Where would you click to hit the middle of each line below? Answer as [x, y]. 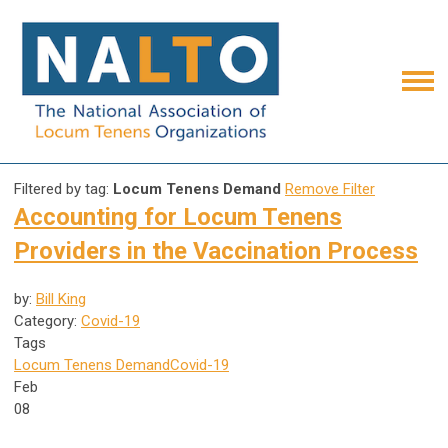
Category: [47, 320]
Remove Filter [330, 188]
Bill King [61, 298]
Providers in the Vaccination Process [216, 250]
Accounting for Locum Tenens [178, 216]
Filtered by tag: [63, 188]
